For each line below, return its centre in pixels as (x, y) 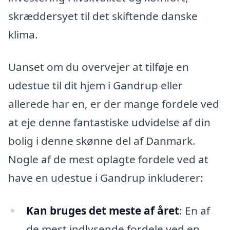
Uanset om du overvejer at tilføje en (99, 67)
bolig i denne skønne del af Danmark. (102, 141)
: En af (194, 211)
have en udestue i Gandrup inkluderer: (106, 178)
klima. (23, 34)
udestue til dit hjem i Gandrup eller (95, 85)
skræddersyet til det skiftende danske (103, 16)
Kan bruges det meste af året (102, 211)
